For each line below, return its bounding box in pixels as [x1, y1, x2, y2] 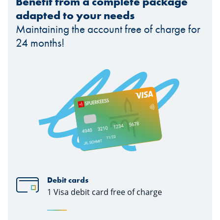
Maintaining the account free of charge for [16, 22, 200, 36]
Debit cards [47, 174, 88, 185]
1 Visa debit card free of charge [47, 186, 162, 197]
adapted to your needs [16, 8, 135, 23]
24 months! [16, 36, 64, 50]
